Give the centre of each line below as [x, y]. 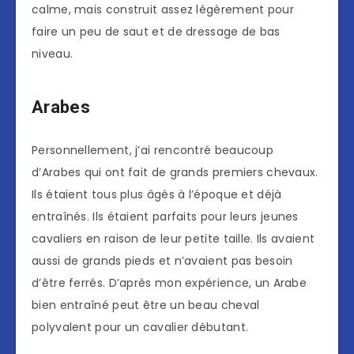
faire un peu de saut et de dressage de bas [156, 32]
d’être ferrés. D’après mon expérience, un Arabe [169, 283]
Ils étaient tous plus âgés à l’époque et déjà [157, 195]
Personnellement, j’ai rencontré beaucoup [153, 151]
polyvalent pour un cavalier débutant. [140, 328]
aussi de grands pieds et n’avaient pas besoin [162, 261]
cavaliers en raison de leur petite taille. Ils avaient [173, 239]
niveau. [53, 54]
